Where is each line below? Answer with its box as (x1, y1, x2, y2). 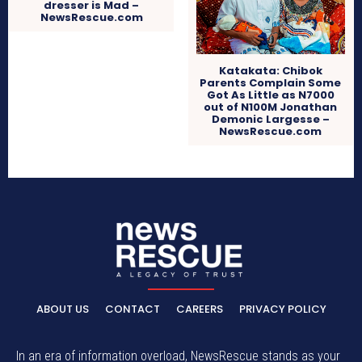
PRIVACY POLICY (238, 301, 326, 317)
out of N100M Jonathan (204, 99, 338, 115)
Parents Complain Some (200, 74, 342, 90)
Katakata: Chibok (218, 62, 322, 78)
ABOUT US (36, 301, 89, 317)
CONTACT (104, 301, 160, 317)
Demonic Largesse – (211, 111, 330, 127)
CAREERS (175, 301, 223, 317)
